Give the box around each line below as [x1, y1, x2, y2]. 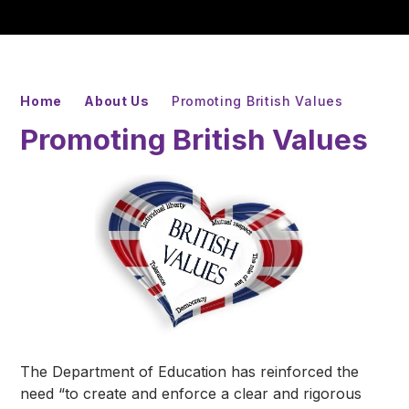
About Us [84, 92, 150, 109]
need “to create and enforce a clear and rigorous [20, 384, 362, 404]
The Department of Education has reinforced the [20, 362, 360, 382]
